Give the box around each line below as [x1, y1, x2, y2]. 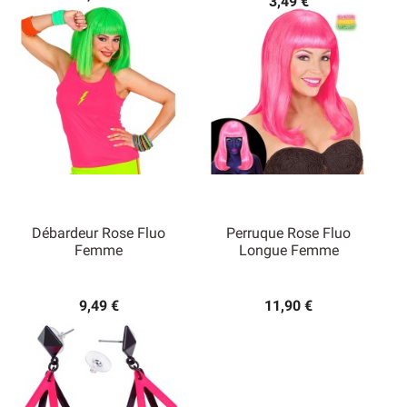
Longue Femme [238, 241, 339, 259]
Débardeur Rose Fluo [32, 223, 165, 242]
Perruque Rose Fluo [226, 223, 351, 242]
